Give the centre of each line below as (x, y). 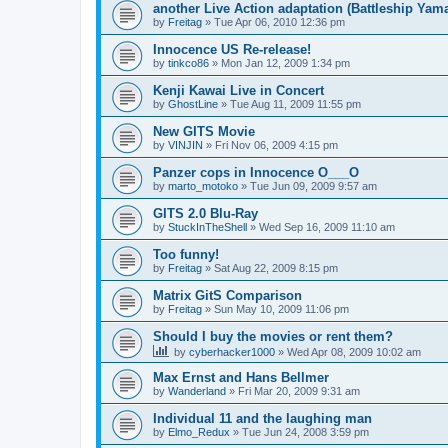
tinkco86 (188, 63)
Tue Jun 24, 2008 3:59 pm (305, 432)
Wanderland (197, 391)
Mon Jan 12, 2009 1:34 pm (285, 63)
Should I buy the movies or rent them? (273, 337)
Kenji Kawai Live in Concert (238, 91)
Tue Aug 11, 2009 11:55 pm (295, 104)
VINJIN (185, 145)
